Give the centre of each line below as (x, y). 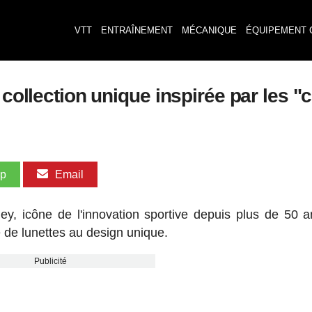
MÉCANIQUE (209, 30)
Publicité (51, 261)
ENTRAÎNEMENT (136, 30)
